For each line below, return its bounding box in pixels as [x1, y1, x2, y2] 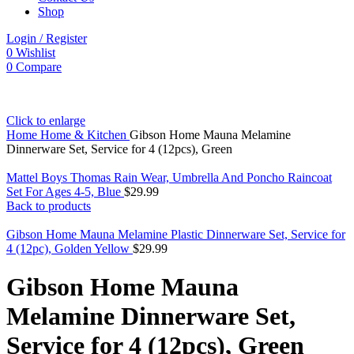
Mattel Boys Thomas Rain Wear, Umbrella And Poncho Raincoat [6, 171, 332, 184]
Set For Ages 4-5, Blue [6, 185, 124, 198]
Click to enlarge [6, 114, 85, 127]
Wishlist [16, 46, 55, 59]
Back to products [6, 199, 91, 213]
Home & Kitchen [40, 128, 130, 141]
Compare [16, 60, 62, 73]
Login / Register [6, 32, 87, 45]
